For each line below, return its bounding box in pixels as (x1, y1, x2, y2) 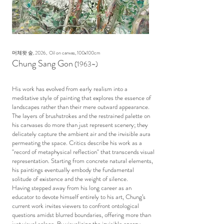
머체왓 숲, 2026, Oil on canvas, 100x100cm (12, 49, 101, 56)
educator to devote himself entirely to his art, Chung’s (12, 192, 145, 201)
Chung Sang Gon (12, 57, 73, 70)
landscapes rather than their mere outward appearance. (12, 102, 149, 111)
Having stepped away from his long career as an (12, 183, 131, 192)
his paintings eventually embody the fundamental (12, 165, 134, 174)
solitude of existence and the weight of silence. (12, 174, 128, 183)
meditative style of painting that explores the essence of (12, 93, 151, 102)
